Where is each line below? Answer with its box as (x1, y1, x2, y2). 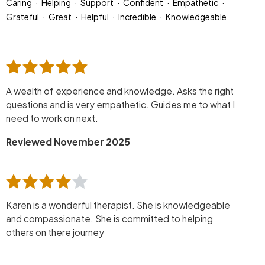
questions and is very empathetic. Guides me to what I (6, 98, 235, 110)
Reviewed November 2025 (6, 135, 130, 148)
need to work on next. (6, 112, 98, 124)
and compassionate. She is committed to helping (6, 213, 213, 225)
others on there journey (6, 227, 104, 238)
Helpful (81, 11, 109, 22)
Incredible (118, 11, 156, 22)
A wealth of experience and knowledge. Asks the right (6, 85, 234, 96)
